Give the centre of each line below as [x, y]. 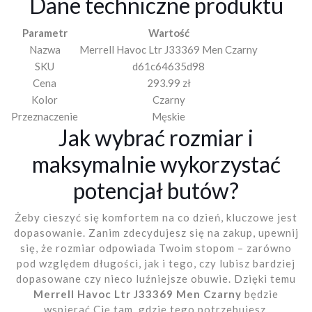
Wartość [169, 33]
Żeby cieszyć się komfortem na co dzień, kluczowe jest [156, 218]
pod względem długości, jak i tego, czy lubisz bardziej [156, 264]
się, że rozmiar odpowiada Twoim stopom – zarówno [156, 248]
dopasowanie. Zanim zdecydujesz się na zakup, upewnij [156, 233]
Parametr [45, 33]
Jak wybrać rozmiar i [156, 138]
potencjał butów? [156, 191]
